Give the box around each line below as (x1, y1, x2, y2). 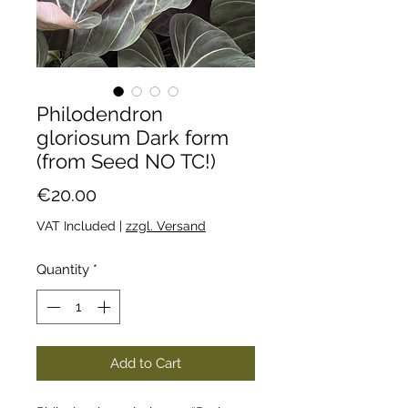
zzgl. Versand (126, 218, 206, 233)
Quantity (36, 260, 89, 278)
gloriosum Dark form (36, 125, 229, 149)
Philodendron (36, 101, 163, 126)
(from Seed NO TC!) (36, 148, 216, 173)
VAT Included (36, 218, 116, 233)
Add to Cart (110, 355, 181, 372)
